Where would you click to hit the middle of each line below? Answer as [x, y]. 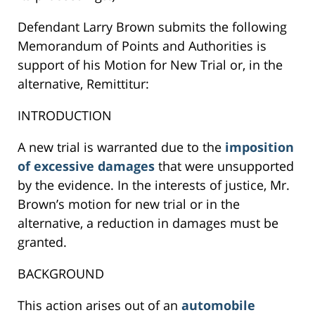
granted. [42, 242]
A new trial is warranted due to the [121, 147]
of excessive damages [88, 166]
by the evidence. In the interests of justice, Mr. [154, 185]
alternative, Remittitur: [83, 84]
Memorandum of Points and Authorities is [142, 46]
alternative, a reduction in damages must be [148, 223]
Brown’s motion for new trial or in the [129, 204]
